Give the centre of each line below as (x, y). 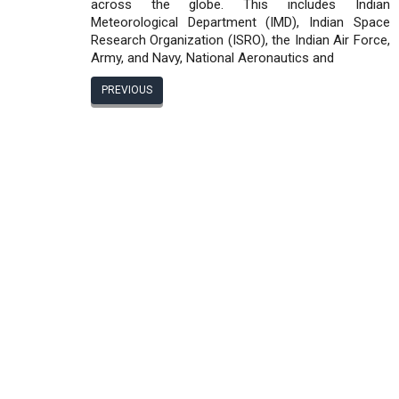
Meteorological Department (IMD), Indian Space (240, 22)
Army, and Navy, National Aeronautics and (212, 57)
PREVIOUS (127, 90)
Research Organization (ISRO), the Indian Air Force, (240, 40)
